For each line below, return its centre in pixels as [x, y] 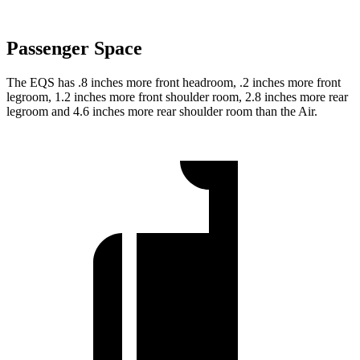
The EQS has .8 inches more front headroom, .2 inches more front [174, 82]
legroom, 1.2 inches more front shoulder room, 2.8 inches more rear [177, 96]
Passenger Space [74, 48]
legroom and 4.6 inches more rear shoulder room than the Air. [162, 111]
